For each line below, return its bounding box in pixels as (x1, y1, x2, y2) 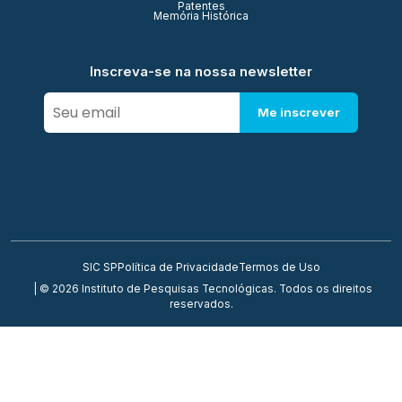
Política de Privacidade (117, 261, 239, 275)
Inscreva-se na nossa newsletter (89, 63, 312, 81)
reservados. (169, 298, 233, 311)
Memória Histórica (153, 10, 249, 23)
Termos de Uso (238, 261, 320, 275)
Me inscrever (257, 105, 340, 120)
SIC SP (82, 261, 118, 275)
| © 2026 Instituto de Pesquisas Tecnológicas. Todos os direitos (30, 283, 372, 296)
